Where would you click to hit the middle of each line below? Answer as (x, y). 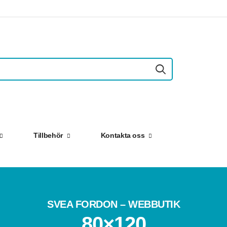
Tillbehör (48, 135)
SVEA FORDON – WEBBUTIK (113, 204)
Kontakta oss (123, 135)
